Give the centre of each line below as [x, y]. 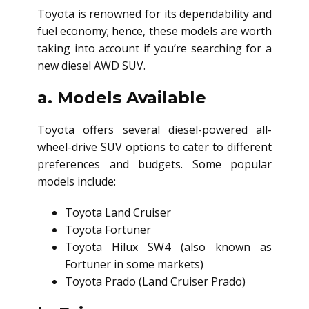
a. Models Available [122, 97]
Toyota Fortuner [108, 229]
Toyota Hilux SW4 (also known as [168, 247]
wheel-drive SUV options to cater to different [154, 147]
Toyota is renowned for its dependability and [154, 13]
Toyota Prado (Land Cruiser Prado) [155, 281]
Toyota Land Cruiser [118, 212]
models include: [77, 181]
